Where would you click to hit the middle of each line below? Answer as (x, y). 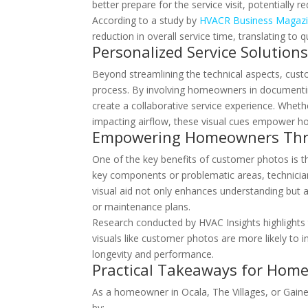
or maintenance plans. (142, 207)
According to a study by (146, 20)
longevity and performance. (153, 254)
